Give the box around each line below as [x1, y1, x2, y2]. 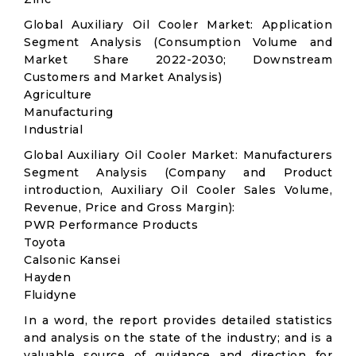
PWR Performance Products [24, 218, 198, 232]
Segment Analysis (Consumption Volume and [24, 35, 332, 49]
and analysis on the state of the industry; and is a [24, 331, 332, 345]
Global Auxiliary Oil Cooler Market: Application [24, 17, 332, 32]
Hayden [24, 270, 71, 284]
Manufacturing [24, 105, 114, 119]
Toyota [24, 235, 65, 250]
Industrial [24, 122, 83, 137]
